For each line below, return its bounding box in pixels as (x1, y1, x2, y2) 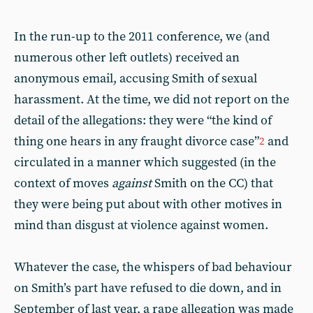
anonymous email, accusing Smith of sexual (14, 71, 257, 87)
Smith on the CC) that (154, 175, 273, 191)
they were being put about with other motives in (14, 196, 282, 212)
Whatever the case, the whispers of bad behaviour (14, 259, 292, 275)
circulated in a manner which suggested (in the (14, 154, 276, 170)
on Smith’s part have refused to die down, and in (14, 280, 282, 296)
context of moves (14, 175, 112, 191)
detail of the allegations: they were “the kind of (14, 112, 272, 129)
